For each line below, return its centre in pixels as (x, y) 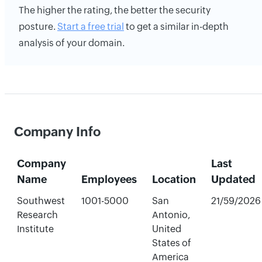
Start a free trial (91, 27)
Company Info (57, 132)
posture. (38, 27)
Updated (233, 179)
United (166, 229)
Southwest (41, 201)
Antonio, (171, 215)
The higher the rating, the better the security (115, 10)
